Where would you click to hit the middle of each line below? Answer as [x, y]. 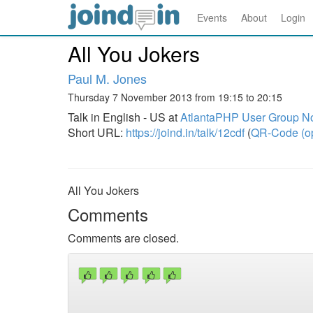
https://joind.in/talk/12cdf [185, 132]
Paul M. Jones [107, 78]
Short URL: [97, 132]
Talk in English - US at [124, 117]
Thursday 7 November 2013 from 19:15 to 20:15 [175, 97]
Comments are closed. [123, 238]
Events [212, 17]
